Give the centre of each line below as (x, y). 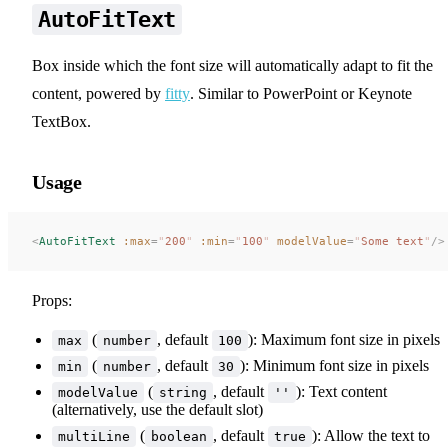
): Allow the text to (371, 435)
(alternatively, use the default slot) (157, 409)
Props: (52, 300)
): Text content (341, 391)
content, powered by (98, 93)
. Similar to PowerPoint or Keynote (301, 93)
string (183, 392)
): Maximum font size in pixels (344, 339)
